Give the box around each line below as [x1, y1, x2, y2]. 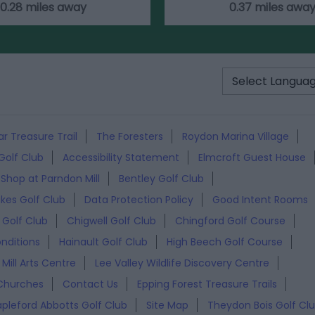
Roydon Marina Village [182, 129, 289, 143]
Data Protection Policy [84, 192, 193, 207]
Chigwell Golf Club [67, 213, 156, 228]
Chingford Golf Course [175, 213, 285, 228]
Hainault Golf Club [59, 234, 148, 249]
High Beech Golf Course [167, 234, 283, 249]
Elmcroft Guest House [198, 150, 306, 165]
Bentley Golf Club [119, 171, 204, 186]
